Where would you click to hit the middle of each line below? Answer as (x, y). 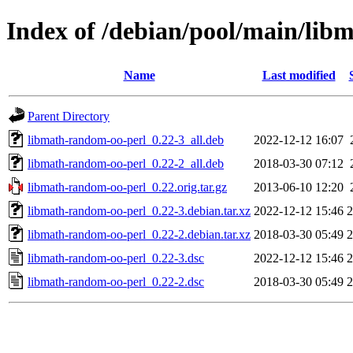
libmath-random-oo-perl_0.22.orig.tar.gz (127, 187)
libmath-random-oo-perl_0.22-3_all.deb (126, 139)
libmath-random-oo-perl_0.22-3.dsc (116, 258)
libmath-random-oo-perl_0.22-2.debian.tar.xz (139, 234)
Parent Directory (69, 116)
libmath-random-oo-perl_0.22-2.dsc (116, 281)
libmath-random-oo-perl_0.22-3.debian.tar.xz (139, 210)
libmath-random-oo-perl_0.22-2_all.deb (126, 163)
